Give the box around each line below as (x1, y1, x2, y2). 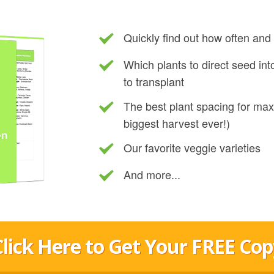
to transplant (124, 73, 184, 89)
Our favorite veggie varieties (124, 139, 261, 155)
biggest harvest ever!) (124, 115, 230, 131)
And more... (124, 166, 180, 182)
